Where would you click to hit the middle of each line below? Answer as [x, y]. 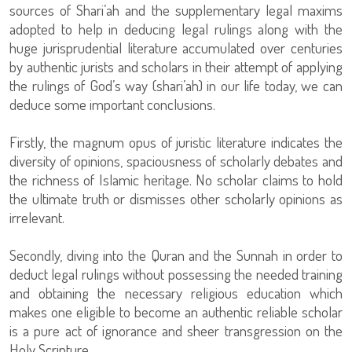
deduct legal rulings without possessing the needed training [176, 273]
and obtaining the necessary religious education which [176, 292]
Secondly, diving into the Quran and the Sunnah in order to [176, 255]
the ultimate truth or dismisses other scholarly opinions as [176, 198]
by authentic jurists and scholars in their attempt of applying [176, 66]
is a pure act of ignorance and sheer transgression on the [176, 330]
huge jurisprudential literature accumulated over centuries [176, 47]
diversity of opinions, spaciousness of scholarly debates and [176, 160]
